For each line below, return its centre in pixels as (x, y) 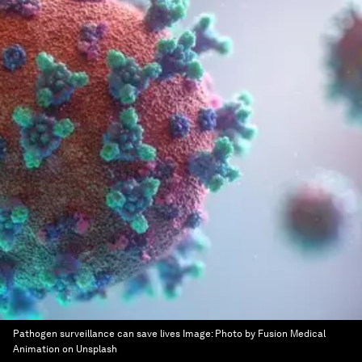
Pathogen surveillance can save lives (97, 334)
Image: (199, 334)
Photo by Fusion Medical (270, 334)
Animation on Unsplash (65, 349)
